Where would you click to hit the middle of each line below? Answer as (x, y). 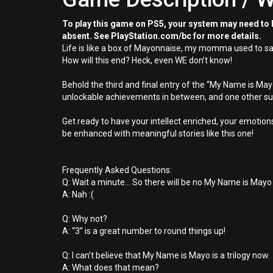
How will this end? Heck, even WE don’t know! (147, 60)
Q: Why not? (85, 219)
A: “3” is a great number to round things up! (144, 231)
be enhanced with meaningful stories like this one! (158, 133)
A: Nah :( (78, 194)
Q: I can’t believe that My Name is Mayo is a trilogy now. (166, 255)
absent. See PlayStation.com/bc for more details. (162, 36)
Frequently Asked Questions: (117, 170)
